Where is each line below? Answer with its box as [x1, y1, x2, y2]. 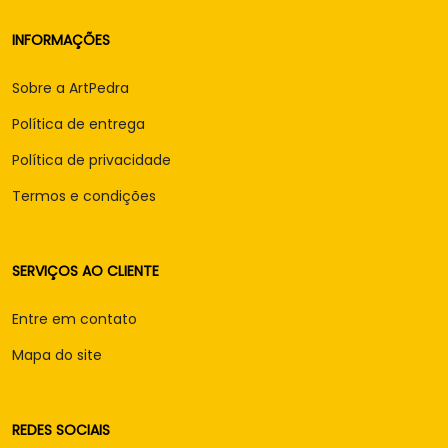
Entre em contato [12, 309, 137, 330]
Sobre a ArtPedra [12, 78, 129, 99]
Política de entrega [12, 114, 145, 135]
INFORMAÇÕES [12, 30, 110, 51]
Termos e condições [12, 186, 156, 207]
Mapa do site [12, 345, 102, 366]
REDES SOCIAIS [12, 420, 110, 441]
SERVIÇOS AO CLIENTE [12, 261, 159, 282]
